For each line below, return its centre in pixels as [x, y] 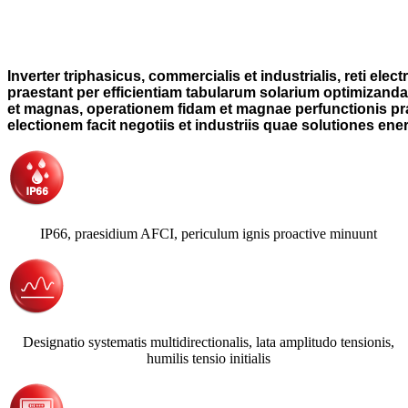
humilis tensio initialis [209, 358]
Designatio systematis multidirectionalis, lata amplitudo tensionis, [209, 342]
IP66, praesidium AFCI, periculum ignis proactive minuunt [209, 233]
